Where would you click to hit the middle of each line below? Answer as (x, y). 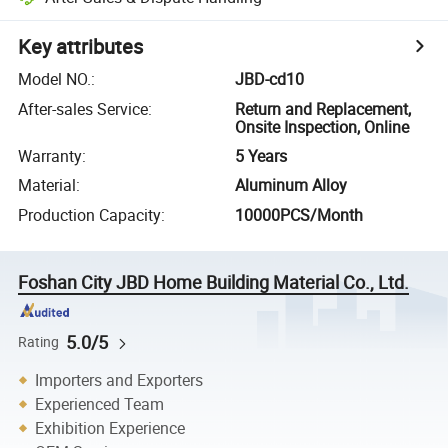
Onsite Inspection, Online (322, 126)
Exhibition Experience (110, 428)
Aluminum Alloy (291, 185)
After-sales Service (83, 108)
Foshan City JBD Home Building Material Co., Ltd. (214, 281)
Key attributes (81, 47)
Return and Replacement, (323, 108)
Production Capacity (90, 214)
